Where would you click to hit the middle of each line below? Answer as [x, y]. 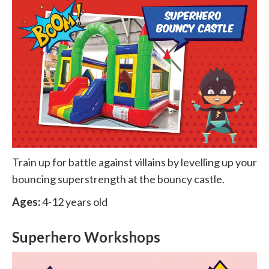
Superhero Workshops [86, 237]
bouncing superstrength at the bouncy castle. [118, 179]
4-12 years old [74, 201]
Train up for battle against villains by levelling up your [134, 162]
